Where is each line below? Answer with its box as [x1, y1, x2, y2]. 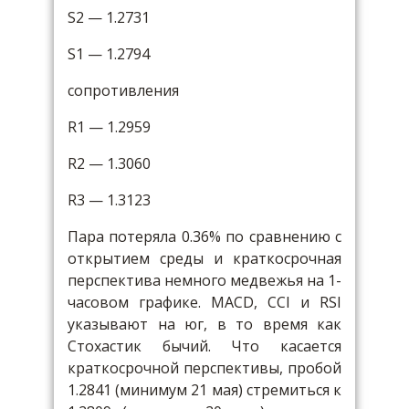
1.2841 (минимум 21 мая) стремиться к [68, 380, 341, 400]
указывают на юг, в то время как [68, 314, 341, 334]
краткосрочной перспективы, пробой [68, 358, 341, 378]
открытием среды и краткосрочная [68, 248, 341, 268]
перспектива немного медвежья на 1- [68, 270, 341, 290]
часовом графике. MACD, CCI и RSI [68, 292, 341, 312]
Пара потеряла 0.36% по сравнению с [68, 226, 341, 246]
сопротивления [68, 80, 179, 100]
